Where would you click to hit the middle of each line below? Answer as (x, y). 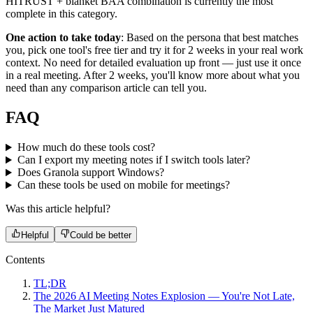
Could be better (101, 235)
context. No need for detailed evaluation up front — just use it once (153, 63)
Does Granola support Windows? (90, 173)
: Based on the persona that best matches (210, 38)
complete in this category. (61, 14)
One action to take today (63, 38)
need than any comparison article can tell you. (106, 88)
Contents (25, 260)
